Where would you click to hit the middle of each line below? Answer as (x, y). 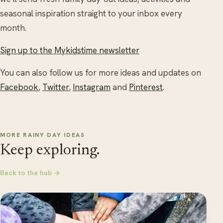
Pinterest (146, 87)
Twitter (56, 87)
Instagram (92, 87)
